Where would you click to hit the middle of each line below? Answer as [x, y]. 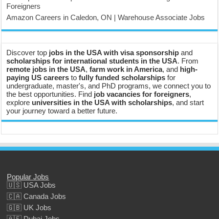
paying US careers [38, 77]
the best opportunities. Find [50, 94]
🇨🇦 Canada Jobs [37, 196]
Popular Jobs [28, 177]
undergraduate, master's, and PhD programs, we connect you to [109, 86]
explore [19, 102]
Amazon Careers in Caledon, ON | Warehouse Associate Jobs [106, 17]
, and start [188, 102]
